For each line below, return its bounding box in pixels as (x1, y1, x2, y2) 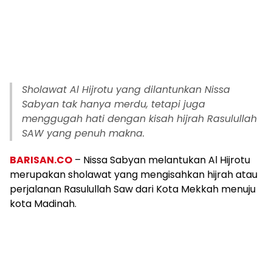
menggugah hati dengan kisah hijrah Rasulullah (22, 111, 257, 126)
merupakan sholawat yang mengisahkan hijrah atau (10, 167, 257, 182)
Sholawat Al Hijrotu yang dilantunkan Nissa (22, 82, 230, 97)
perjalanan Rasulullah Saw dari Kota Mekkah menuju (10, 182, 256, 196)
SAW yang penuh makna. (22, 126, 144, 140)
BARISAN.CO (10, 152, 72, 167)
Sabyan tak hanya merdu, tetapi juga (22, 97, 205, 111)
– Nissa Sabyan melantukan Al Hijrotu (72, 152, 250, 167)
